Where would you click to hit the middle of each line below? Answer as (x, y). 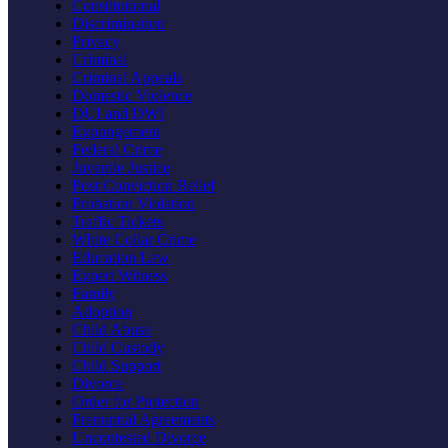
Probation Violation (133, 203)
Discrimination (118, 23)
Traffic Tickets (117, 221)
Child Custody (118, 347)
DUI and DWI (118, 113)
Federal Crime (117, 149)
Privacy (96, 41)
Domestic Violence (132, 95)
